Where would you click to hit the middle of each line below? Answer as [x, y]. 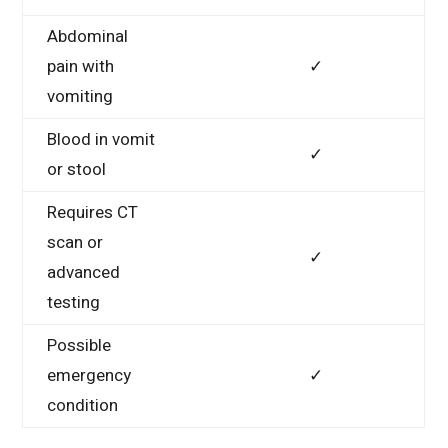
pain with [81, 66]
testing [74, 302]
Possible [79, 345]
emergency [89, 375]
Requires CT [93, 212]
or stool [77, 169]
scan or [75, 242]
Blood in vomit [101, 139]
